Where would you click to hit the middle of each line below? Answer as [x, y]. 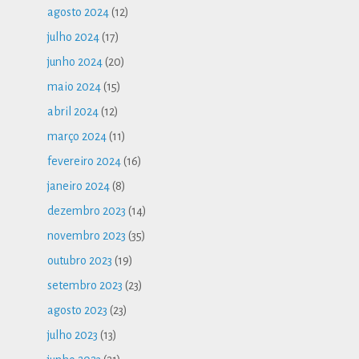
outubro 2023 [80, 261]
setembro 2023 [85, 286]
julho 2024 [74, 37]
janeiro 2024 [79, 186]
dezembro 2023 [87, 211]
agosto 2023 [78, 311]
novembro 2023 [87, 236]
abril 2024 [73, 112]
